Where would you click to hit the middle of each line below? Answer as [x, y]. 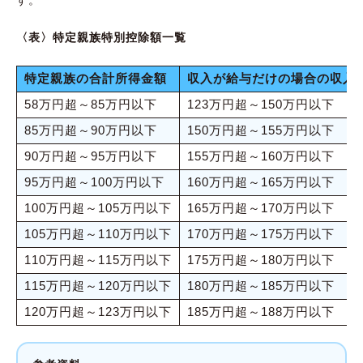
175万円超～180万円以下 [261, 260]
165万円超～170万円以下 [261, 208]
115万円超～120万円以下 [98, 286]
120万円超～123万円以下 [98, 312]
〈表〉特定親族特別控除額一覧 [101, 37]
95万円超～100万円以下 [94, 182]
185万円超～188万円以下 [261, 312]
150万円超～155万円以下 [261, 130]
